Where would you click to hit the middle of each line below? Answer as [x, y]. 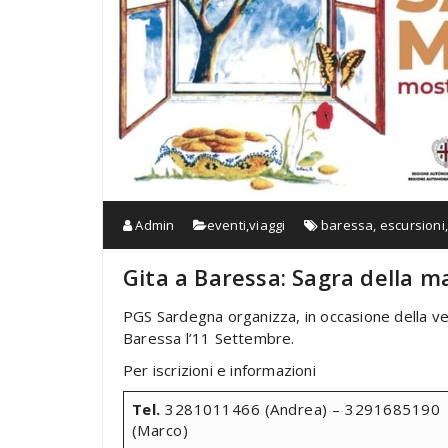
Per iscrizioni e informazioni [219, 369]
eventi [226, 224]
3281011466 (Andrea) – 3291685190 [300, 408]
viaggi [267, 224]
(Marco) [159, 429]
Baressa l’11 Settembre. [209, 337]
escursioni [412, 224]
